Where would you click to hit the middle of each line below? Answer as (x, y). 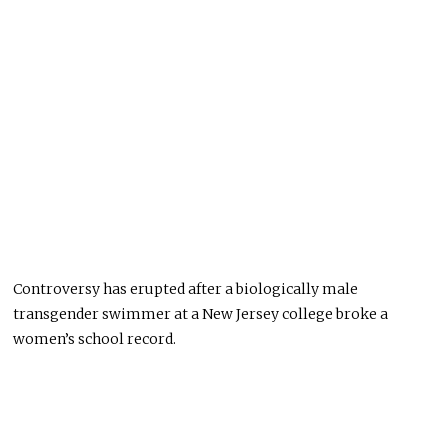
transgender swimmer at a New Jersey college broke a (201, 314)
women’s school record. (95, 339)
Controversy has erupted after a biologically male (186, 289)
